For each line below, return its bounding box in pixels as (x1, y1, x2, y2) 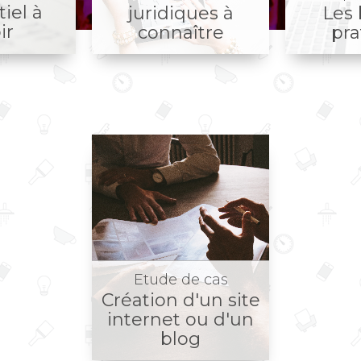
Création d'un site (101, 289, 260, 311)
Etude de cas (133, 271, 228, 288)
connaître (137, 22, 224, 44)
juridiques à (127, 2, 234, 24)
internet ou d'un (107, 309, 254, 330)
